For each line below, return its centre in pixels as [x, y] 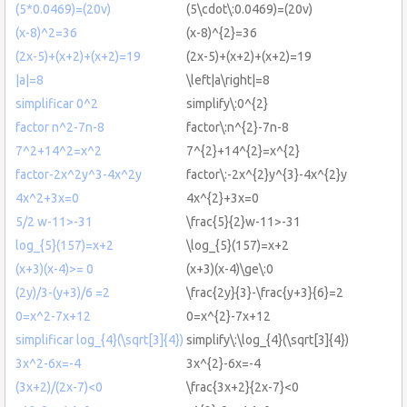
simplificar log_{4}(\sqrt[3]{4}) [99, 339]
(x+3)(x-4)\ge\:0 [230, 268]
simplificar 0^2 [57, 103]
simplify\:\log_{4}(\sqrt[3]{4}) [268, 339]
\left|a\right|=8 [228, 79]
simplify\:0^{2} [227, 103]
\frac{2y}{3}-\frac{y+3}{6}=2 [265, 292]
